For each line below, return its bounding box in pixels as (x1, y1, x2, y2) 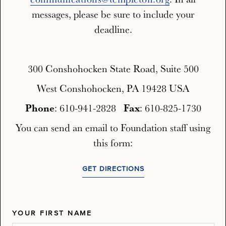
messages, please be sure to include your (32, 8, 194, 21)
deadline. (94, 23, 132, 36)
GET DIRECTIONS (82, 165, 144, 173)
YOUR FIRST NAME (12, 210, 92, 217)
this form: (93, 136, 133, 150)
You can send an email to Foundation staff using (16, 121, 210, 135)
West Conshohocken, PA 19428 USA (37, 82, 189, 95)
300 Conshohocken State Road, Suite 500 (27, 62, 199, 76)
